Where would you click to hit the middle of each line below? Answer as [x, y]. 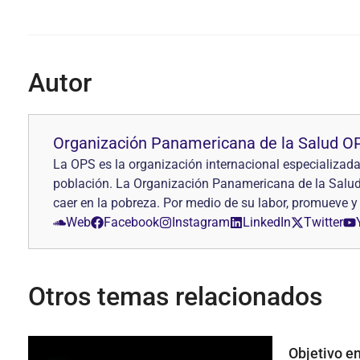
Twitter [323, 222]
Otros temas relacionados [175, 297]
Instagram [201, 222]
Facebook [131, 222]
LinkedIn [267, 222]
